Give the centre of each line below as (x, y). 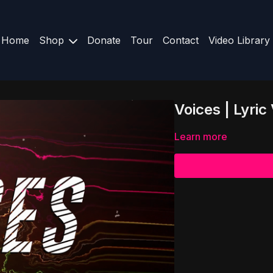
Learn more (201, 136)
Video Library (239, 40)
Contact (180, 40)
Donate (104, 40)
